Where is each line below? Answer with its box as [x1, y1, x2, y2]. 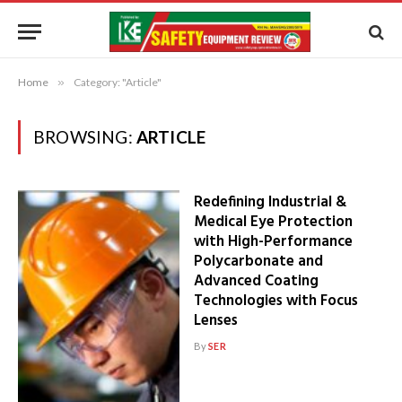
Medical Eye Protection [193, 210, 353, 234]
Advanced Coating [193, 269, 319, 293]
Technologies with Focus [193, 289, 358, 313]
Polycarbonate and [193, 249, 323, 274]
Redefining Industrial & [193, 190, 346, 214]
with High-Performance [193, 230, 353, 254]
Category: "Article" [74, 75, 162, 89]
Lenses [193, 309, 238, 333]
